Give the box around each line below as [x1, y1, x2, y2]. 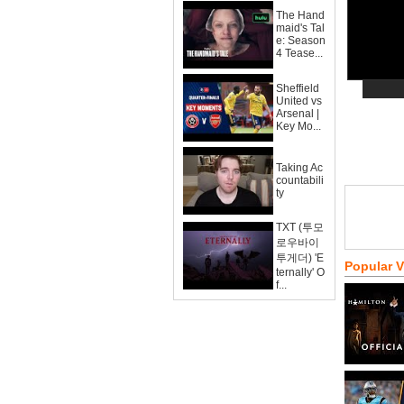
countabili [276, 174, 324, 187]
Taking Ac [276, 161, 323, 174]
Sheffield [276, 82, 319, 95]
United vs [276, 95, 322, 107]
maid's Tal [276, 22, 325, 34]
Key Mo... [276, 120, 321, 133]
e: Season [276, 34, 326, 47]
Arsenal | [276, 107, 319, 120]
